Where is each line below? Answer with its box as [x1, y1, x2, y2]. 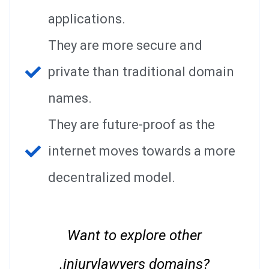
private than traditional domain [47, 64, 234, 79]
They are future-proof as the [47, 116, 215, 132]
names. [47, 90, 92, 106]
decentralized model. [47, 169, 175, 185]
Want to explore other [67, 226, 202, 244]
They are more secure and [47, 37, 202, 53]
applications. [47, 11, 125, 26]
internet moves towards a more [47, 143, 235, 159]
